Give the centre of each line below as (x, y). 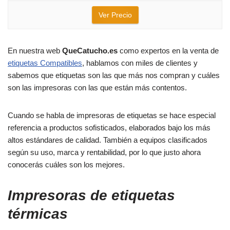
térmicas (38, 214)
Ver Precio (115, 15)
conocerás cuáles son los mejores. (66, 165)
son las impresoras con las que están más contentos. (97, 88)
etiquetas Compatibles (45, 63)
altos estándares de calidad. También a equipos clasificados (108, 140)
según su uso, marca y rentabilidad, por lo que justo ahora (104, 152)
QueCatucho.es (90, 51)
